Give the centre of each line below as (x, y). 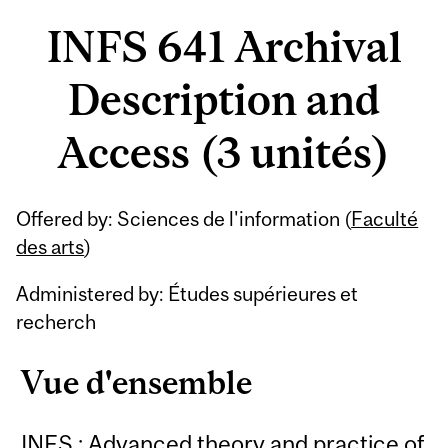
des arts (50, 247)
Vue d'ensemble (137, 383)
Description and (224, 100)
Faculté (385, 219)
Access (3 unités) (224, 153)
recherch (56, 322)
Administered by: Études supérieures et (187, 294)
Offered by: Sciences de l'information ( (184, 219)
